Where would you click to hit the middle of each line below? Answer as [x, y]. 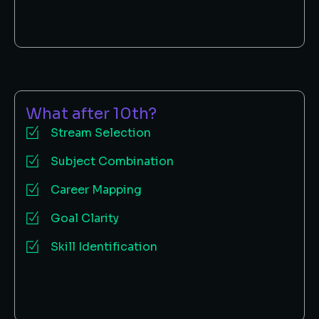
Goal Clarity [85, 218]
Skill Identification [104, 246]
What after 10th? [91, 114]
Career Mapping [96, 189]
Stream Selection [101, 132]
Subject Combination [112, 161]
